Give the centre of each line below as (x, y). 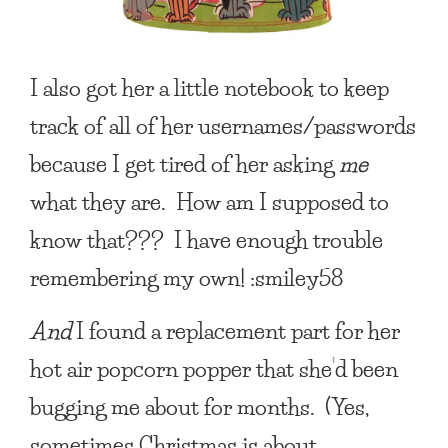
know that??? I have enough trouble (206, 239)
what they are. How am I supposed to (209, 201)
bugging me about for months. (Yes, (199, 406)
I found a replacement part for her (235, 330)
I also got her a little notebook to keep (209, 87)
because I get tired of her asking (184, 163)
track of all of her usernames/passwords (223, 125)
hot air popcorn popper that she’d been (214, 368)
